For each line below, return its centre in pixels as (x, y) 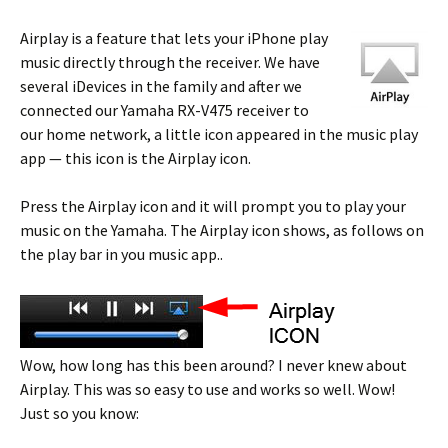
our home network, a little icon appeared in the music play (219, 133)
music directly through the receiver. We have (170, 61)
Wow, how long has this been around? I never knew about (213, 364)
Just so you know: (79, 412)
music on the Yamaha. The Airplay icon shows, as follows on (222, 229)
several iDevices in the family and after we (161, 85)
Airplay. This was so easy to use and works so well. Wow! (207, 388)
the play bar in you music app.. (121, 253)
